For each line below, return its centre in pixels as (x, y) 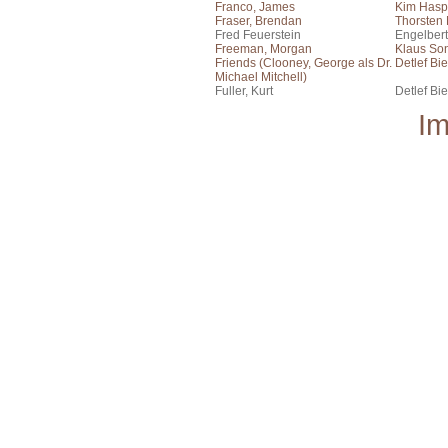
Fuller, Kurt (244, 91)
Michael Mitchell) (261, 77)
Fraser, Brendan (258, 21)
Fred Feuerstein (258, 35)
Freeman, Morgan (263, 49)
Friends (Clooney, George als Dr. (303, 63)
